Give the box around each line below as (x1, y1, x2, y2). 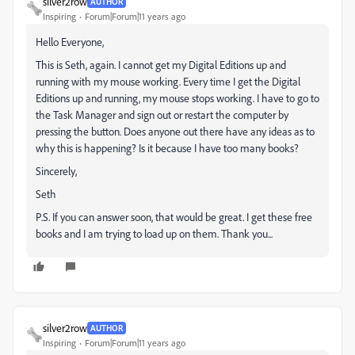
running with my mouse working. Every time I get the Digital (36, 74, 300, 88)
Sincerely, (36, 164, 77, 177)
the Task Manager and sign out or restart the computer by (36, 108, 288, 121)
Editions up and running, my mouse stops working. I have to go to (36, 91, 319, 105)
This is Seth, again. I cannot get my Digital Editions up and (36, 58, 286, 71)
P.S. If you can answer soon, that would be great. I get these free (36, 210, 312, 223)
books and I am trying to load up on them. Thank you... (36, 227, 273, 240)
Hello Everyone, (36, 35, 104, 48)
